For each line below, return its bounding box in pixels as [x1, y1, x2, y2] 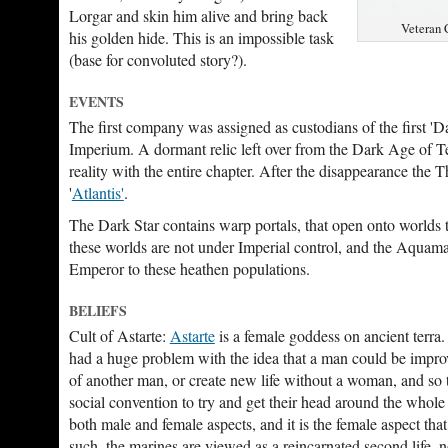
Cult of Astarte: [68, 325, 170, 346]
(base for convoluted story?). [68, 49, 247, 70]
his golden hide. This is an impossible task [68, 27, 334, 48]
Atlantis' [71, 182, 124, 203]
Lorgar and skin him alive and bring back [68, 5, 328, 26]
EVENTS [68, 91, 124, 112]
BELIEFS [68, 300, 127, 321]
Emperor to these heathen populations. [68, 258, 310, 279]
